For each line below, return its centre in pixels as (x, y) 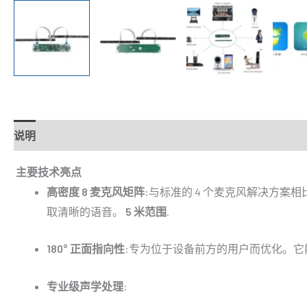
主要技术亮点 (48, 171)
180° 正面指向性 (86, 249)
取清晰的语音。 (86, 211)
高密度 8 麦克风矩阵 (96, 191)
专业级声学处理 (85, 286)
